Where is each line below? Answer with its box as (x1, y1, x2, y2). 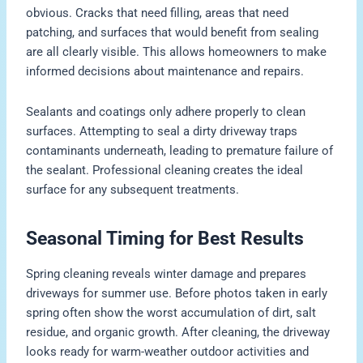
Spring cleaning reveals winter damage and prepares (26, 266, 307, 281)
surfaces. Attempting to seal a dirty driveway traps (26, 123, 298, 139)
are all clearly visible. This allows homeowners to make (26, 45, 327, 60)
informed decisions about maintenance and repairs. (26, 64, 305, 79)
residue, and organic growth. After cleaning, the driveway (26, 324, 331, 340)
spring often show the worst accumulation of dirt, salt (26, 305, 317, 320)
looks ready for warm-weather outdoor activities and (26, 344, 310, 359)
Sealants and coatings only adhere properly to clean (26, 104, 306, 119)
